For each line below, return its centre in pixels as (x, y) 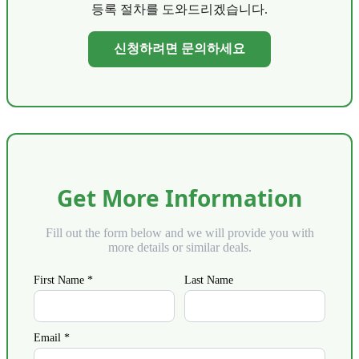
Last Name (209, 280)
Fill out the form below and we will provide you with (179, 232)
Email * (52, 337)
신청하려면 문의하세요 (179, 48)
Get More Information (179, 198)
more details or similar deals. (179, 247)
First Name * (63, 280)
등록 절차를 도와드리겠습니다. (179, 9)
